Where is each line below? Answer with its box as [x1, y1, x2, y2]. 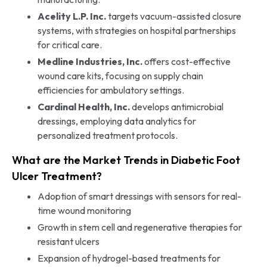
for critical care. [37, 38, 102, 51]
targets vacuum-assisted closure [105, 10, 241, 22]
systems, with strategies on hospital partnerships [37, 24, 236, 36]
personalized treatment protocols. [37, 129, 178, 141]
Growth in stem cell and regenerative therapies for [37, 221, 242, 233]
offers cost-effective [142, 55, 231, 67]
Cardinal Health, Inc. [37, 100, 130, 113]
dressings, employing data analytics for [37, 114, 196, 127]
